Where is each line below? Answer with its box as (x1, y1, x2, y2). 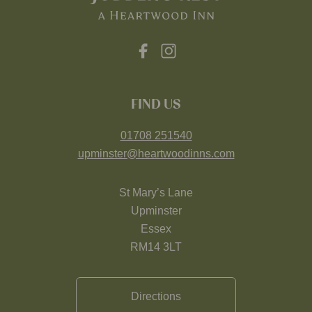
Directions (131, 290, 181, 302)
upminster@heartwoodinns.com (77, 148, 235, 159)
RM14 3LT (130, 241, 182, 253)
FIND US (131, 95, 181, 114)
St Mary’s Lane (119, 187, 193, 198)
